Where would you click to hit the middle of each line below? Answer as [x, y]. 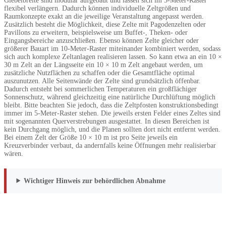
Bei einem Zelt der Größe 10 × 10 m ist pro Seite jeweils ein [91, 137]
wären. [14, 153]
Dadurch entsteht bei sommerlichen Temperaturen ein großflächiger [100, 89]
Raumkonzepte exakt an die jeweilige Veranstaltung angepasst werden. [104, 16]
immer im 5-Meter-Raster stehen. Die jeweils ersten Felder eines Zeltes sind [112, 113]
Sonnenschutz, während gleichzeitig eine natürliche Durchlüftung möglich [110, 97]
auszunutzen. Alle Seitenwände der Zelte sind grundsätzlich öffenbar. [102, 81]
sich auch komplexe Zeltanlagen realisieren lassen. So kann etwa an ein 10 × [113, 56]
